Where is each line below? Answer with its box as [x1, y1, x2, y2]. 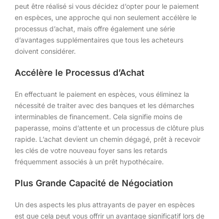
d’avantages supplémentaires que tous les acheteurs [15, 35, 183, 44]
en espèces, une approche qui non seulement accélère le [15, 13, 197, 22]
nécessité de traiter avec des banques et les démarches [15, 101, 194, 109]
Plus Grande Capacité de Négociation [15, 177, 173, 188]
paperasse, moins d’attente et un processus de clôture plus [15, 123, 204, 132]
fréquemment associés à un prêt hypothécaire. [15, 157, 164, 166]
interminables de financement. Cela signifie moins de [15, 112, 182, 121]
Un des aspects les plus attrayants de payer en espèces [15, 200, 195, 209]
